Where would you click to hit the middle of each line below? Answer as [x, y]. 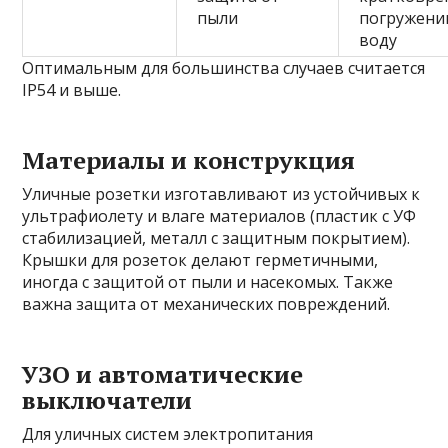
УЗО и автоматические [163, 373]
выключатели [107, 399]
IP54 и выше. [72, 89]
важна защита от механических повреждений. [206, 303]
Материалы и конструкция [189, 159]
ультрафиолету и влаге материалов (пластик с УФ [219, 215]
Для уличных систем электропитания [168, 433]
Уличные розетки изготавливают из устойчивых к [221, 193]
